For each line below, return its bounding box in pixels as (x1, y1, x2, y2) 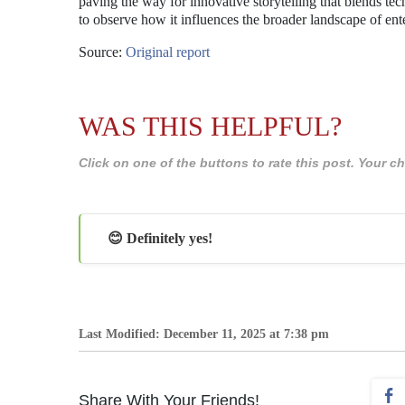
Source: (79, 44, 126, 60)
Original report (126, 44, 210, 60)
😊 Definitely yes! (108, 230, 212, 246)
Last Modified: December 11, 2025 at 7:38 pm (79, 326, 329, 341)
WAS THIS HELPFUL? (79, 111, 342, 141)
